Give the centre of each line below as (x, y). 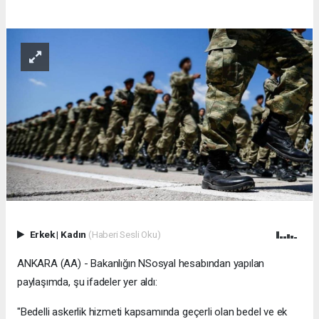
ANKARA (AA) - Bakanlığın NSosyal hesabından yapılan (141, 264)
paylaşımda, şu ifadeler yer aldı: (87, 282)
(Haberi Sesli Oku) (124, 235)
